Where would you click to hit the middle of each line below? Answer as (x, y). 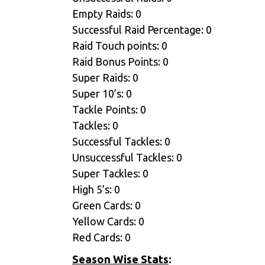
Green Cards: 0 (106, 205)
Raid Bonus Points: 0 (120, 62)
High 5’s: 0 (96, 189)
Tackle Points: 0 (109, 109)
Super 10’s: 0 (102, 93)
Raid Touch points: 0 (120, 46)
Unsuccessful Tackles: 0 (127, 157)
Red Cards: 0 (101, 237)
